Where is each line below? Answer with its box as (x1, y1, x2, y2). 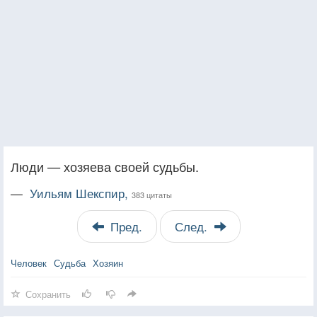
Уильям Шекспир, (30, 184, 132, 202)
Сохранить (25, 287, 71, 301)
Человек (11, 255, 47, 270)
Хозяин (93, 255, 123, 270)
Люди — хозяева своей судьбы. (11, 156, 199, 175)
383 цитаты (132, 188, 172, 200)
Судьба (54, 255, 86, 270)
